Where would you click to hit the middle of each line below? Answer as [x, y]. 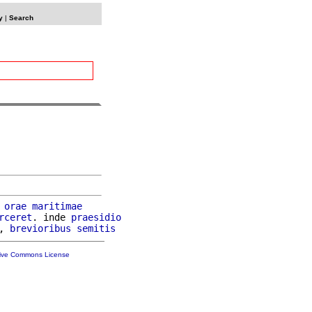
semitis [96, 228]
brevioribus [40, 228]
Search [21, 18]
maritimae [57, 206]
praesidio [96, 217]
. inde [52, 217]
